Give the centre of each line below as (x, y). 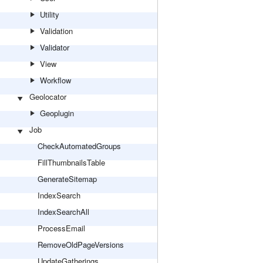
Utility (50, 14)
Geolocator (48, 97)
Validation (56, 31)
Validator (55, 47)
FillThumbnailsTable (71, 162)
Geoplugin (57, 113)
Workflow (55, 80)
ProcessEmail (61, 228)
